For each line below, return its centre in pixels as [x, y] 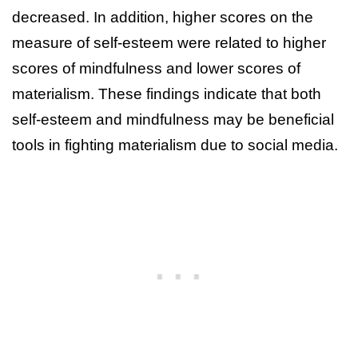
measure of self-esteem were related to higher [169, 42]
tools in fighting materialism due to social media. [175, 145]
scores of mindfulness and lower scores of [156, 68]
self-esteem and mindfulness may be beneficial [173, 119]
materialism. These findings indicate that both [167, 93]
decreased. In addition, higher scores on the [163, 17]
